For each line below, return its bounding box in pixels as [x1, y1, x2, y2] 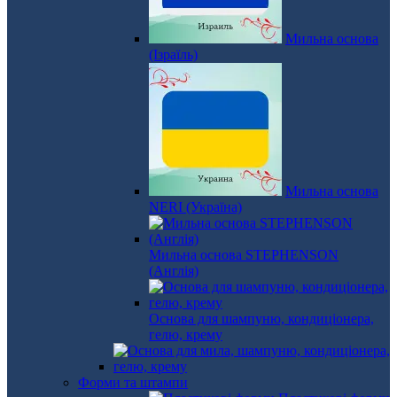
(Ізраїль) [149, 47, 198, 62]
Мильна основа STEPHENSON [149, 247, 339, 262]
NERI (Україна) [149, 199, 242, 214]
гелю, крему [149, 327, 222, 342]
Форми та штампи [78, 375, 188, 390]
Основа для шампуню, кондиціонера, [149, 311, 374, 326]
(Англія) [149, 263, 198, 278]
